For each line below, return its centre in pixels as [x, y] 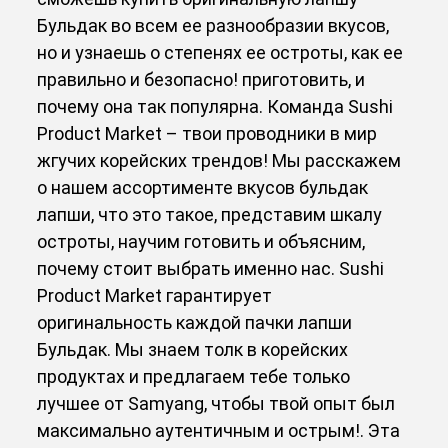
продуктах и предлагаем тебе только [194, 376]
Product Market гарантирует [155, 295]
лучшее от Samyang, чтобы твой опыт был [216, 403]
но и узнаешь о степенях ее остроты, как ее [220, 52]
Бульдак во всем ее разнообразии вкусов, [213, 25]
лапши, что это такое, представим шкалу [210, 214]
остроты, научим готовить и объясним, [201, 241]
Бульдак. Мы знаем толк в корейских [193, 349]
